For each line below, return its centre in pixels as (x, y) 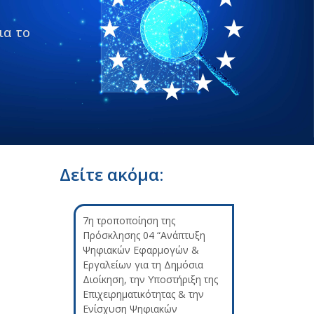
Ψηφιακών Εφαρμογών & (141, 250)
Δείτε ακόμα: (111, 175)
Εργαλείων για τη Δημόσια (143, 265)
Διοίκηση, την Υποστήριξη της (150, 280)
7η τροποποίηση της (129, 221)
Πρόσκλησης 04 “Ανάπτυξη (144, 235)
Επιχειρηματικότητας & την (143, 294)
